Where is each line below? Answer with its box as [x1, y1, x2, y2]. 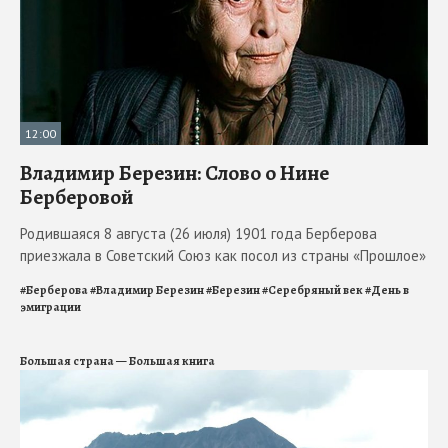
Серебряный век [268, 281, 363, 298]
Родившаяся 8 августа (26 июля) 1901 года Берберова [20, 223, 377, 243]
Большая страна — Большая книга [20, 352, 215, 369]
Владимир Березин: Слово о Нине [20, 158, 329, 187]
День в [371, 281, 409, 298]
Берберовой [20, 182, 133, 211]
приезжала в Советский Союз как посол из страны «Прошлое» [20, 245, 426, 265]
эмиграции [20, 298, 81, 315]
